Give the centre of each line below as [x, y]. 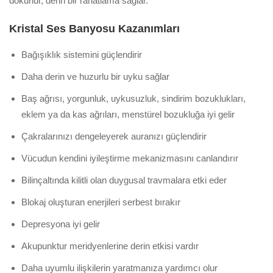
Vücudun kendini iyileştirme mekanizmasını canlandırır [130, 158]
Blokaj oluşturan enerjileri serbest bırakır [101, 202]
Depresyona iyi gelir [61, 224]
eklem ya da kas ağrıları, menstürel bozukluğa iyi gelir [128, 115]
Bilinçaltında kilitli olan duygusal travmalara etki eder [124, 180]
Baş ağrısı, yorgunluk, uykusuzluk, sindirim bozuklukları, [133, 99]
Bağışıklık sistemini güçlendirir [82, 55]
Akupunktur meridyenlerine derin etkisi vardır [110, 246]
